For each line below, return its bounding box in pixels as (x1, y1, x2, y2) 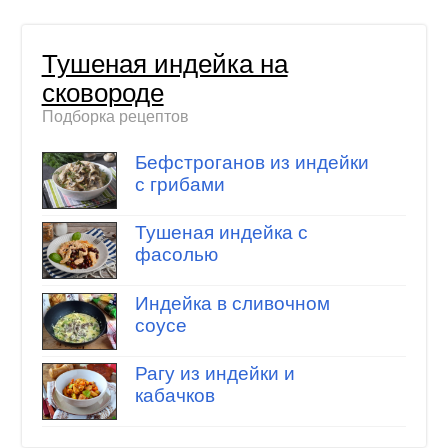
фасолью (134, 244, 218, 266)
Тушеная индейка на (41, 50, 288, 79)
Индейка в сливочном (134, 292, 330, 314)
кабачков (134, 385, 215, 407)
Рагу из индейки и (134, 363, 295, 385)
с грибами (134, 173, 225, 195)
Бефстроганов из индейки (134, 151, 369, 173)
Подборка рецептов (41, 108, 189, 126)
